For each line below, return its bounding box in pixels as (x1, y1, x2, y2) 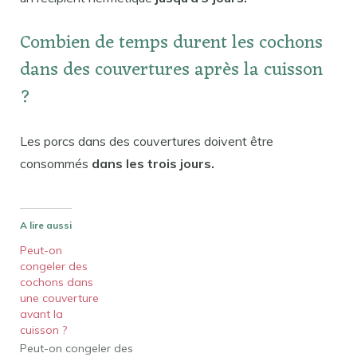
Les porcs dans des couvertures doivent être (20, 133, 273, 150)
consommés (20, 155, 92, 172)
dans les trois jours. (92, 155, 214, 172)
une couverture (20, 291, 99, 306)
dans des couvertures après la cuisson (20, 54, 323, 88)
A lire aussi (20, 219, 72, 232)
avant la (20, 307, 63, 322)
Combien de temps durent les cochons (20, 27, 323, 61)
